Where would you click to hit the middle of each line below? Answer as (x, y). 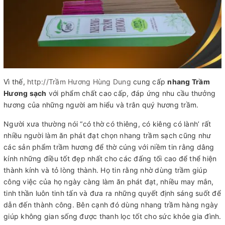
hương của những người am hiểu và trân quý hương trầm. (101, 104)
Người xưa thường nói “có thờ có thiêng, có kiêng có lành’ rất (107, 124)
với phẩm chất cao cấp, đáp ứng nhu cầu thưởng (131, 93)
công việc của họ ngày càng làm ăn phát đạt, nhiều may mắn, (109, 181)
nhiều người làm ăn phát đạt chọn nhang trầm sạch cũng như (107, 135)
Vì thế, (15, 81)
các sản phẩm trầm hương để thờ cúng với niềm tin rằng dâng (109, 147)
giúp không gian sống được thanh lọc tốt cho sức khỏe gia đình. (113, 216)
